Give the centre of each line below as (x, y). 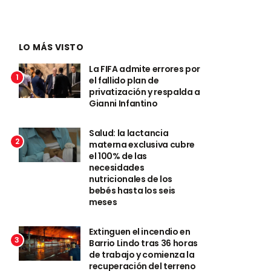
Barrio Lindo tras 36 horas (143, 243)
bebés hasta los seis (132, 190)
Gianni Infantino (123, 103)
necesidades (117, 167)
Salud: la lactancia (129, 133)
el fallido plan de (124, 80)
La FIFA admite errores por (145, 69)
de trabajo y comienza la (142, 254)
